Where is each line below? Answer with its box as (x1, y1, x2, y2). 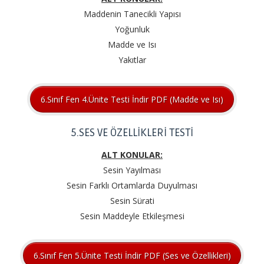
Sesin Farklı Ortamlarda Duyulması (67, 180, 197, 192)
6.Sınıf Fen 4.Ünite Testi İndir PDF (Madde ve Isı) (41, 93, 223, 105)
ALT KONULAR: (101, 149, 163, 161)
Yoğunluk (114, 24, 150, 35)
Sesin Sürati (110, 195, 154, 207)
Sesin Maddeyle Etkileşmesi (80, 210, 184, 222)
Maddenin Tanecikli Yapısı (83, 8, 181, 20)
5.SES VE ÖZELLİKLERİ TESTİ (71, 126, 193, 140)
